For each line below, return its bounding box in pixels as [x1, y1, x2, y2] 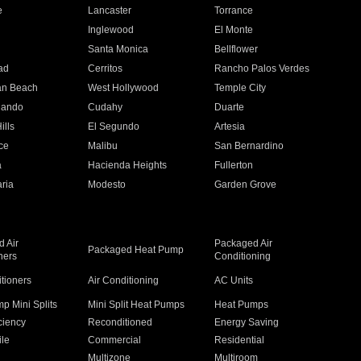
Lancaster [87, 5, 131, 16]
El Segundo [87, 121, 139, 132]
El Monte [214, 24, 254, 35]
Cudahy [87, 102, 122, 113]
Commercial [87, 334, 141, 346]
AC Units [214, 275, 254, 286]
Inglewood [87, 24, 134, 35]
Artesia [214, 121, 246, 132]
